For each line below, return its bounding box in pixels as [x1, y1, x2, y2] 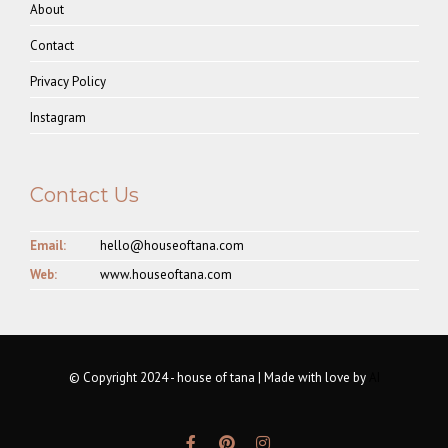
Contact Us [30, 183, 139, 207]
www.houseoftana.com [100, 266, 232, 283]
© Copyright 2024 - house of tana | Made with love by [68, 369, 369, 386]
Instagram [30, 109, 86, 126]
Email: [30, 237, 66, 254]
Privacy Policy [30, 73, 106, 90]
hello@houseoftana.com [100, 237, 244, 254]
